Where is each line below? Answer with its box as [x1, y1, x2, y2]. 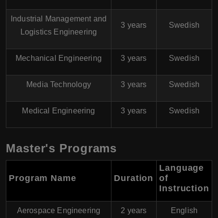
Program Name [9, 173, 76, 183]
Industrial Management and [10, 15, 107, 23]
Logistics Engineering [20, 28, 97, 36]
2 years [121, 206, 147, 215]
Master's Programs [6, 142, 117, 155]
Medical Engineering [22, 107, 95, 115]
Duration [114, 173, 154, 183]
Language [159, 163, 204, 173]
